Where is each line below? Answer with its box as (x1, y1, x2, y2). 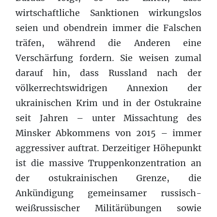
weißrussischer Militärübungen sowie (15, 202, 201, 214)
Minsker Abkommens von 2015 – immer (15, 127, 201, 139)
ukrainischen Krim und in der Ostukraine (15, 97, 201, 108)
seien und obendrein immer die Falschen (15, 22, 201, 33)
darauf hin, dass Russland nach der (15, 67, 201, 78)
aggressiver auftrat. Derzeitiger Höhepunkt (15, 142, 201, 154)
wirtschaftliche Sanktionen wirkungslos (15, 7, 201, 18)
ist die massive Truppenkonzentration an (15, 157, 201, 169)
